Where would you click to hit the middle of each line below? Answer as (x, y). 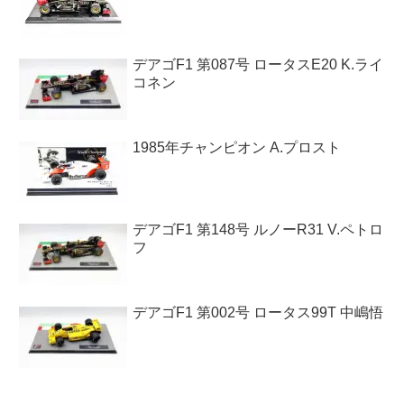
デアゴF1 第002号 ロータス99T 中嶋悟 (258, 312)
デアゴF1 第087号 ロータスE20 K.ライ (258, 65)
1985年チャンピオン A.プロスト (237, 147)
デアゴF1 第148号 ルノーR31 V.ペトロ (258, 230)
